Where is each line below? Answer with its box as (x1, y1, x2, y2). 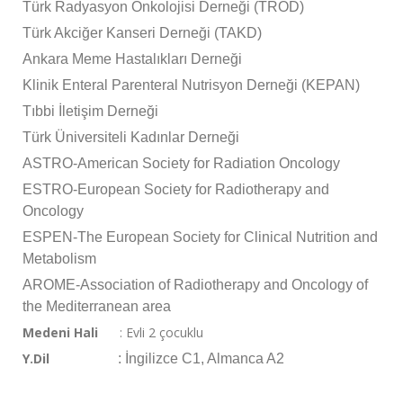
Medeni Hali (22, 324, 98, 342)
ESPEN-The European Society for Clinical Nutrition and (22, 229, 378, 246)
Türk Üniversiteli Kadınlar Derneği (22, 130, 239, 146)
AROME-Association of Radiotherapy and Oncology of (22, 277, 368, 293)
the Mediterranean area (22, 299, 171, 315)
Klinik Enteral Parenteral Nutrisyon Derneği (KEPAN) (22, 77, 360, 94)
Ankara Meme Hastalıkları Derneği (22, 51, 242, 67)
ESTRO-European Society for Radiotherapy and (22, 182, 329, 198)
